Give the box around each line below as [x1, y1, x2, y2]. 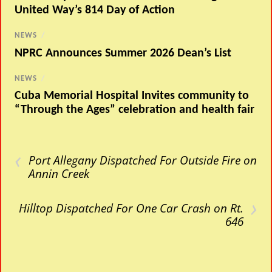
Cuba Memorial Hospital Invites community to [15, 90, 250, 103]
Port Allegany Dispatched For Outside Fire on [29, 152, 257, 169]
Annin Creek [29, 165, 90, 182]
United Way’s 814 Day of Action [15, 4, 175, 16]
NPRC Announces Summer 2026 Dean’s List [15, 47, 232, 59]
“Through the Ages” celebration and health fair [15, 104, 255, 117]
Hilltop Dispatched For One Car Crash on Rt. [18, 200, 243, 217]
